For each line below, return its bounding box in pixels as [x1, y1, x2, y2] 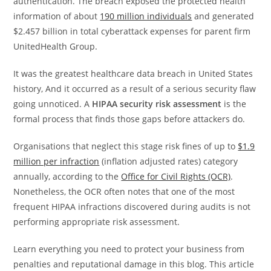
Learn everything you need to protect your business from [13, 243, 245, 255]
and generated [192, 10, 255, 22]
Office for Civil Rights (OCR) [121, 171, 231, 182]
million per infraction [13, 155, 100, 167]
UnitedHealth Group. [13, 41, 103, 52]
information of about [13, 10, 100, 22]
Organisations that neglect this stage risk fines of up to [13, 140, 238, 152]
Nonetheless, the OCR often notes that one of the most [13, 186, 235, 197]
